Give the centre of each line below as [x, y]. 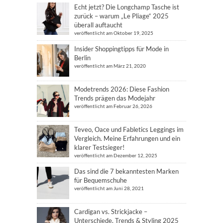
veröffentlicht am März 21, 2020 [110, 65]
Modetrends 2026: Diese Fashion [122, 89]
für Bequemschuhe [101, 180]
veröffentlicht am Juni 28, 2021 [109, 188]
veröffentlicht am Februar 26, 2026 [113, 106]
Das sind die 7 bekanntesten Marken [126, 171]
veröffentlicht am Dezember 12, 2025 [116, 155]
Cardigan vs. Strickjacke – [111, 211]
